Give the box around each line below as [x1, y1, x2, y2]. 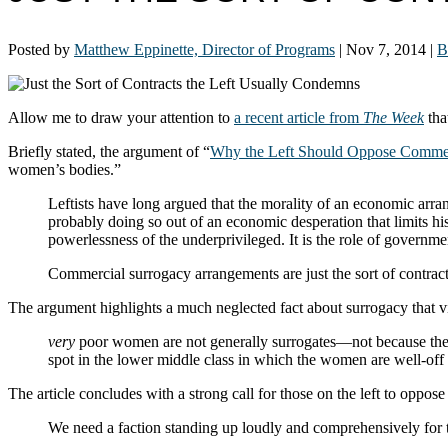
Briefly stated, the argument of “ [8, 142, 210, 160]
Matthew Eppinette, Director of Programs [74, 40, 335, 58]
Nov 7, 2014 [346, 40, 426, 58]
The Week [363, 108, 424, 126]
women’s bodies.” [8, 160, 121, 178]
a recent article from [234, 108, 363, 126]
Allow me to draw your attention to [8, 108, 234, 126]
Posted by [8, 40, 74, 58]
